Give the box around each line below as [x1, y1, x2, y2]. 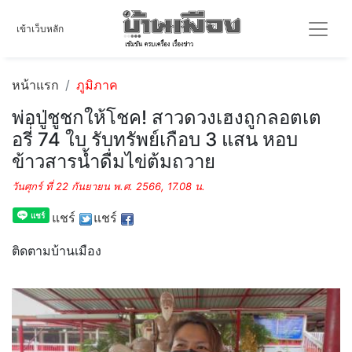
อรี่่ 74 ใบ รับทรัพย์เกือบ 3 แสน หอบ [12, 128, 298, 151]
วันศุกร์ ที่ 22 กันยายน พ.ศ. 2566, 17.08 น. [12, 180, 205, 192]
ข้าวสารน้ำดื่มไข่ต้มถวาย [12, 150, 215, 173]
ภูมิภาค [76, 77, 118, 93]
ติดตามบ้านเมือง [12, 243, 101, 258]
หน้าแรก [12, 77, 59, 93]
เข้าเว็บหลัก [16, 22, 64, 35]
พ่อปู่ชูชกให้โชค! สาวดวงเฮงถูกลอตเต [12, 106, 321, 129]
